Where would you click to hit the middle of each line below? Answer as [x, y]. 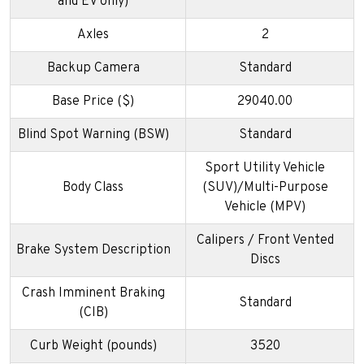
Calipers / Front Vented [265, 241]
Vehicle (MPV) [265, 208]
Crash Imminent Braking [93, 294]
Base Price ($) [93, 102]
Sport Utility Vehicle [265, 169]
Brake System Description [93, 251]
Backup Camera [93, 69]
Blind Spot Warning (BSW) [93, 135]
